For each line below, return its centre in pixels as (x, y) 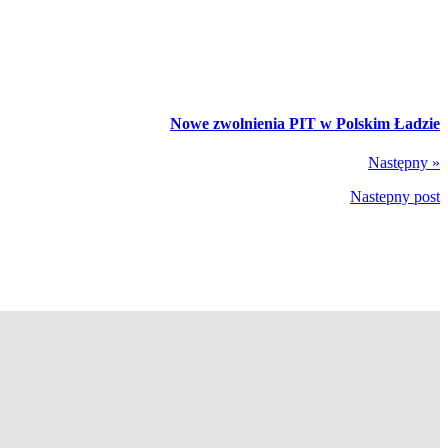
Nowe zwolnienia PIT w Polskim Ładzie (305, 123)
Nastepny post (395, 196)
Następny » (404, 162)
